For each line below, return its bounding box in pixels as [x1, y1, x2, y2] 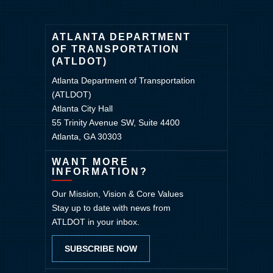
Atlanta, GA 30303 [52, 132, 122, 142]
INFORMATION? [52, 166, 148, 177]
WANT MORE [52, 157, 129, 168]
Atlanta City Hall [52, 104, 113, 114]
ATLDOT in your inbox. [52, 217, 140, 227]
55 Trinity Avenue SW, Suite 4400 [52, 118, 180, 128]
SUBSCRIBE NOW [65, 244, 137, 254]
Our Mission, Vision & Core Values [52, 189, 183, 199]
